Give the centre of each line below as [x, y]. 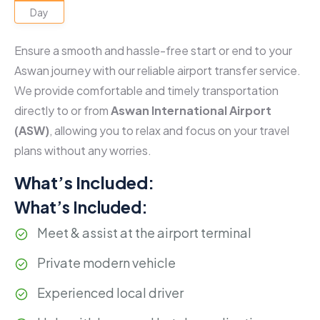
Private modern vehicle [106, 262]
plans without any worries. [83, 150]
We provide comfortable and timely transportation [146, 90]
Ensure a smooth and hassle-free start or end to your [153, 50]
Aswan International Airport [191, 110]
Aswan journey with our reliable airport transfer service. [157, 70]
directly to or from [62, 110]
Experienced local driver [110, 292]
